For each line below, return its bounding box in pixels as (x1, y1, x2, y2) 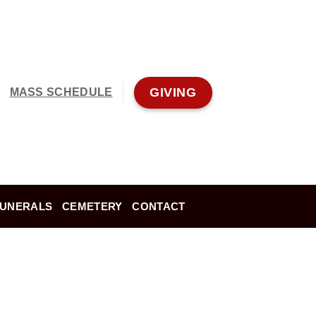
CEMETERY (62, 200, 123, 212)
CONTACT (132, 200, 186, 212)
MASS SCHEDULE (9, 86, 113, 98)
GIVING (150, 85, 197, 99)
